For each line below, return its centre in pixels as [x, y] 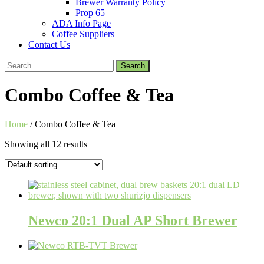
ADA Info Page [81, 23]
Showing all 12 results [46, 144]
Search [17, 64]
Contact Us [49, 44]
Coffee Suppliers [83, 34]
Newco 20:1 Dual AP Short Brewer [133, 220]
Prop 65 [90, 13]
